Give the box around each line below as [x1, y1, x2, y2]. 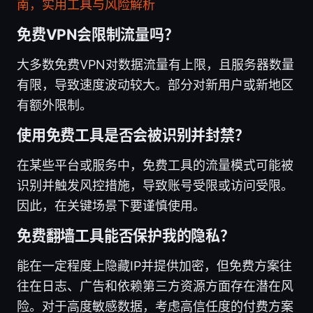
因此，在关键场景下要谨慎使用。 [17, 198, 205, 214]
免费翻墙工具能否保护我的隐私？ [17, 227, 235, 245]
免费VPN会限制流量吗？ [17, 26, 179, 44]
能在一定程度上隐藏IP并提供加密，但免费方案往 [17, 259, 292, 274]
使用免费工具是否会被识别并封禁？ [17, 126, 249, 145]
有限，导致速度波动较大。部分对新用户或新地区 [17, 78, 293, 93]
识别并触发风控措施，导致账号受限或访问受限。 [17, 178, 293, 194]
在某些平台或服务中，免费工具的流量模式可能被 [17, 158, 293, 173]
